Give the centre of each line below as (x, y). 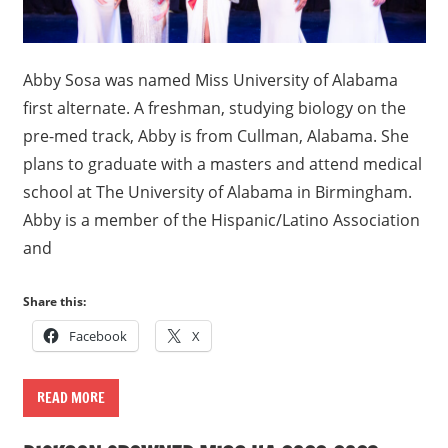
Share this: (54, 302)
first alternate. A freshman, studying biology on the (214, 108)
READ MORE (70, 398)
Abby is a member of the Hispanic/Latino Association (221, 220)
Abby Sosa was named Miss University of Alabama (210, 80)
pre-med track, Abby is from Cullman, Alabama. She (215, 136)
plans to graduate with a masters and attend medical (222, 164)
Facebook (97, 336)
